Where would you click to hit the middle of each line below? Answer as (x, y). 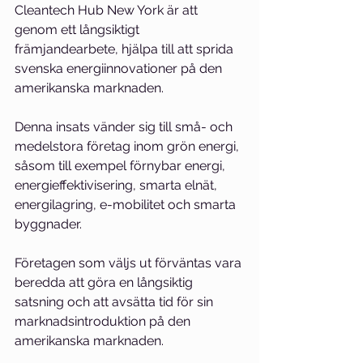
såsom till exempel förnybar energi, (122, 166)
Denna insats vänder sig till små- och (125, 127)
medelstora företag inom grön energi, (128, 146)
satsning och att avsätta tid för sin (115, 302)
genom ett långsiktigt (79, 30)
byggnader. (48, 224)
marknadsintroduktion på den (104, 321)
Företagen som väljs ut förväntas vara (130, 263)
